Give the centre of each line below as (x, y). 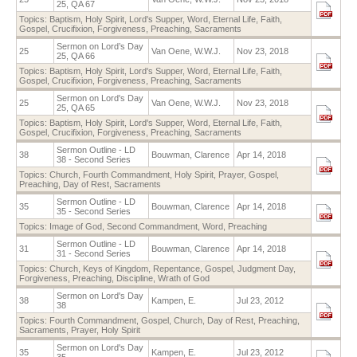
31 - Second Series (94, 253)
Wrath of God (184, 278)
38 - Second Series (94, 159)
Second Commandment (152, 226)
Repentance (177, 268)
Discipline (135, 278)
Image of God (76, 226)
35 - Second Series (94, 211)
